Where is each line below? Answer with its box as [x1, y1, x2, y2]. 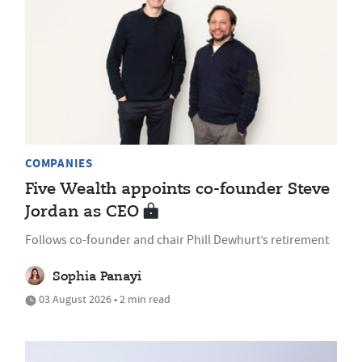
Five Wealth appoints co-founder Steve [25, 180, 330, 198]
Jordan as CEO [25, 203, 139, 221]
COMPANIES [25, 154, 93, 171]
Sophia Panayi [53, 270, 141, 284]
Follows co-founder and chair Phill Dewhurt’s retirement [25, 231, 329, 248]
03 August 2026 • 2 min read [36, 291, 170, 306]
